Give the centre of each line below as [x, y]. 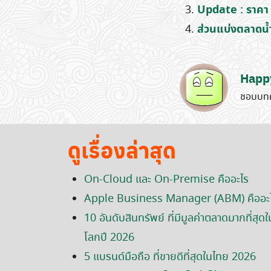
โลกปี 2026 [109, 238]
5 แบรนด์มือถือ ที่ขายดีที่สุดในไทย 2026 [170, 257]
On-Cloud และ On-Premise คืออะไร [166, 180]
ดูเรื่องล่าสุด [122, 150]
